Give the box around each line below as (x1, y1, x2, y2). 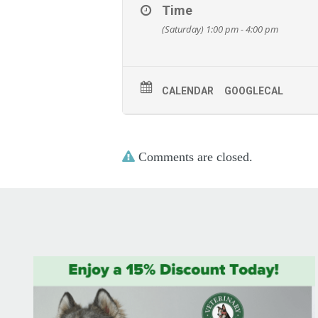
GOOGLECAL (224, 85, 283, 97)
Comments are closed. (135, 149, 253, 164)
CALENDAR (162, 85, 214, 97)
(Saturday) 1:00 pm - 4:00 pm (162, 23, 278, 35)
